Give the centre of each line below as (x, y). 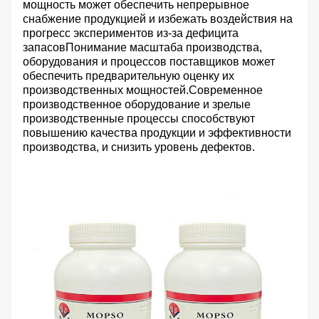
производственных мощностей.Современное (143, 90)
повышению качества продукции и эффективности (157, 132)
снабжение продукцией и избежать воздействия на (158, 19)
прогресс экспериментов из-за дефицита (131, 33)
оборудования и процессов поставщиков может (149, 61)
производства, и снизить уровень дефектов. (139, 147)
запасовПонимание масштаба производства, (142, 47)
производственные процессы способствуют (139, 118)
